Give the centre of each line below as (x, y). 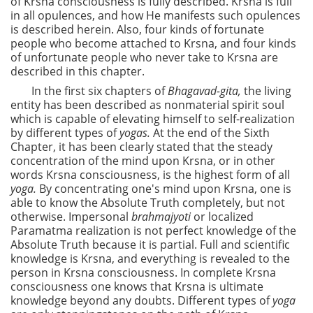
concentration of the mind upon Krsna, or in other (143, 161)
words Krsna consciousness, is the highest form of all (150, 175)
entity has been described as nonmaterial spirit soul (147, 105)
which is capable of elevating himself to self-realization (153, 119)
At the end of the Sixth (211, 133)
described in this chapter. (78, 72)
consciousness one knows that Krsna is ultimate (137, 287)
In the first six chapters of (100, 91)
